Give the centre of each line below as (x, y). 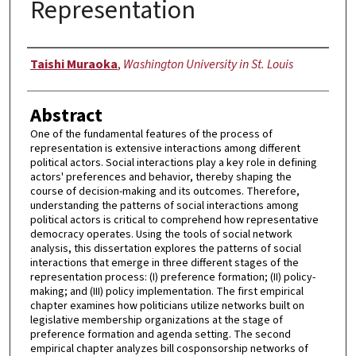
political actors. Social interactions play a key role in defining (173, 163)
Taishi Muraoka (74, 64)
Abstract (66, 115)
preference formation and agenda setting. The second (160, 334)
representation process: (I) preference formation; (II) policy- (172, 277)
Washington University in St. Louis (208, 64)
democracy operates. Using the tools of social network (161, 234)
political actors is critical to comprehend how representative (174, 220)
